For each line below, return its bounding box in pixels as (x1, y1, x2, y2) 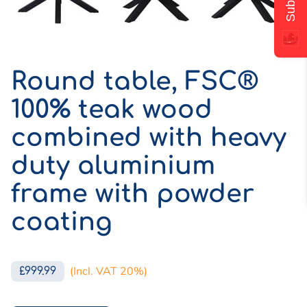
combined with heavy (11, 123, 286, 152)
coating (11, 208, 112, 236)
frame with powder (11, 180, 254, 208)
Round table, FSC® (11, 67, 258, 96)
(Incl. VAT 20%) (70, 264, 147, 280)
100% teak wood (11, 95, 212, 124)
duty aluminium (11, 151, 215, 180)
